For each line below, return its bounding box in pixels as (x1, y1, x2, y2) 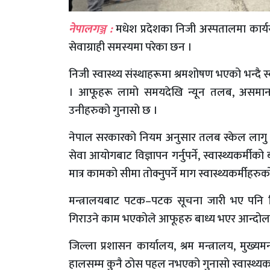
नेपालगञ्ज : (69, 19, 113, 39)
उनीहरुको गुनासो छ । (69, 101, 157, 120)
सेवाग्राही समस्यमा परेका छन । (69, 37, 192, 57)
